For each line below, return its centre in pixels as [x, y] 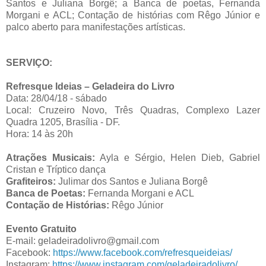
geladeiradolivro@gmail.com [99, 240]
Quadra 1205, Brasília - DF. [63, 122]
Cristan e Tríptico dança [56, 169]
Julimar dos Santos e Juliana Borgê [132, 181]
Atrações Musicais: [50, 157]
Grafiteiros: [31, 181]
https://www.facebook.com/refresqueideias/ [142, 252]
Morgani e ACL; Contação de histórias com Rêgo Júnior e [133, 15]
